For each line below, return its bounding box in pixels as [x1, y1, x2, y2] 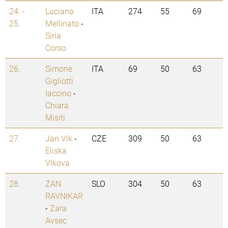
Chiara [45, 100, 69, 111]
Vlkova [45, 157, 70, 168]
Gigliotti [45, 75, 73, 87]
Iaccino [45, 88, 71, 99]
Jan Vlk [45, 133, 72, 144]
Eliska [45, 145, 67, 156]
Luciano [45, 6, 74, 17]
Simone [45, 63, 72, 74]
